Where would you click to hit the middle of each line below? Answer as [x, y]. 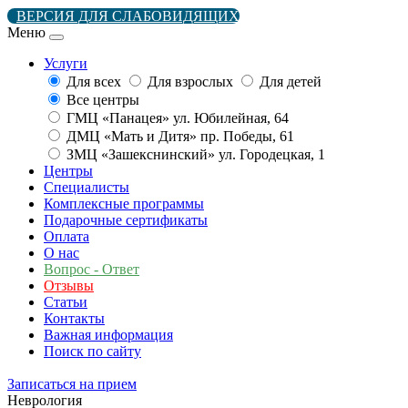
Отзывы [69, 286]
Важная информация [108, 335]
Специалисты [87, 188]
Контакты [74, 319]
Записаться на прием [72, 383]
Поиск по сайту [92, 352]
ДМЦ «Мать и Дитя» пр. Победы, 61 [180, 137]
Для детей [291, 82]
